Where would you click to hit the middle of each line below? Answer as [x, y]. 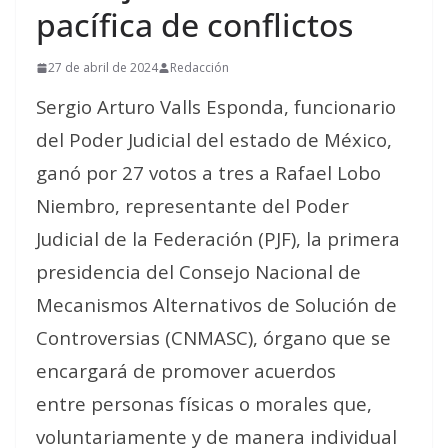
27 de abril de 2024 [103, 67]
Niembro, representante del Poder [192, 205]
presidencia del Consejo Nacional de [198, 271]
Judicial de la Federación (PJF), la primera [218, 238]
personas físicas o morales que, [231, 403]
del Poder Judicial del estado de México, [214, 139]
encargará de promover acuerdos [186, 370]
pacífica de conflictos [194, 24]
